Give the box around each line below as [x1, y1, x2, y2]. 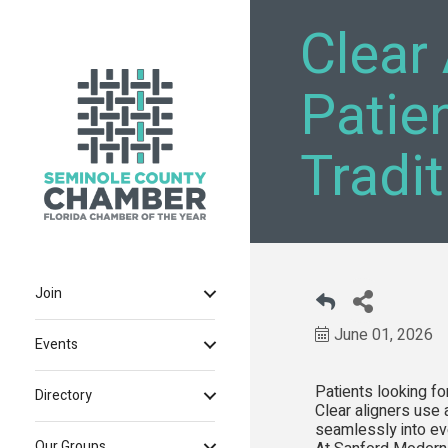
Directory [35, 385, 92, 407]
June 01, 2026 [334, 323, 433, 347]
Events [35, 334, 78, 356]
